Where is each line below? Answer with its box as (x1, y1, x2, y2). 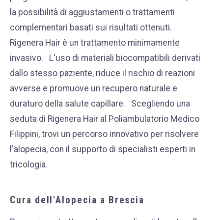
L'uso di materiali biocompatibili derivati (49, 53, 200, 63)
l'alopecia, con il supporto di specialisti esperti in (10, 144, 195, 154)
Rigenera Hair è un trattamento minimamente (10, 38, 180, 48)
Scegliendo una (131, 99, 190, 109)
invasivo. (10, 53, 43, 63)
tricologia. (10, 160, 48, 169)
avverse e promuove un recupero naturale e (10, 83, 177, 93)
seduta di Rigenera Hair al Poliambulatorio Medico (10, 114, 199, 124)
